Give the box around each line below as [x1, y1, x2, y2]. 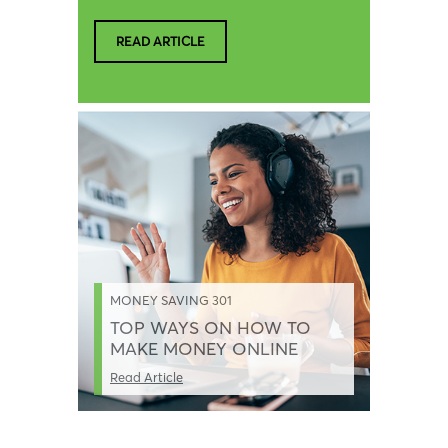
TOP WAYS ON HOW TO [110, 316, 311, 339]
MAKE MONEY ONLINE [110, 337, 298, 360]
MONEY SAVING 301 [110, 291, 232, 308]
